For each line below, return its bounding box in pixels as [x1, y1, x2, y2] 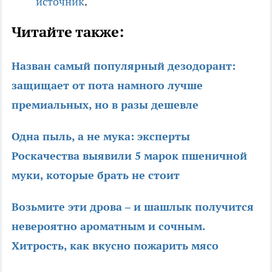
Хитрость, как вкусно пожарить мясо [12, 238, 219, 253]
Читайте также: [12, 22, 124, 41]
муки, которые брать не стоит [12, 168, 180, 182]
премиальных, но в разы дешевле [12, 97, 199, 112]
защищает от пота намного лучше [12, 78, 203, 92]
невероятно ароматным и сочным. [12, 219, 205, 233]
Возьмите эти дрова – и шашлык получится [12, 199, 254, 214]
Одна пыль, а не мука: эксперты [12, 129, 190, 143]
